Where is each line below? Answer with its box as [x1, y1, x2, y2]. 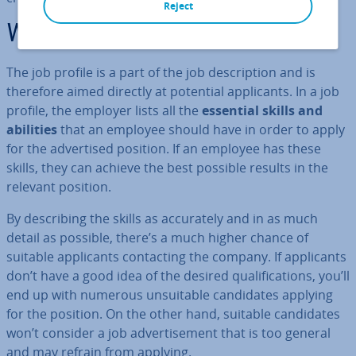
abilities [6, 121, 57, 138]
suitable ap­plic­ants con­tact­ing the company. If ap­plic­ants [6, 248, 346, 265]
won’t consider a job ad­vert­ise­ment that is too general [6, 324, 331, 342]
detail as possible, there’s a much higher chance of [6, 229, 308, 246]
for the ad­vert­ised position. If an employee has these [6, 140, 321, 157]
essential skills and [202, 102, 323, 119]
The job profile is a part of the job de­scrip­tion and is [6, 64, 315, 81]
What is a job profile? [6, 22, 243, 48]
